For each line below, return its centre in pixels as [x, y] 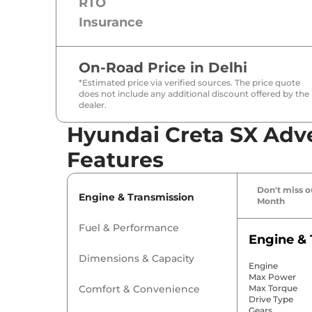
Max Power [272, 277]
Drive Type [271, 299]
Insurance [111, 23]
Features [115, 160]
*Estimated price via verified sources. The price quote [189, 83]
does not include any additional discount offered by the [194, 94]
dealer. [93, 105]
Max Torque [273, 288]
